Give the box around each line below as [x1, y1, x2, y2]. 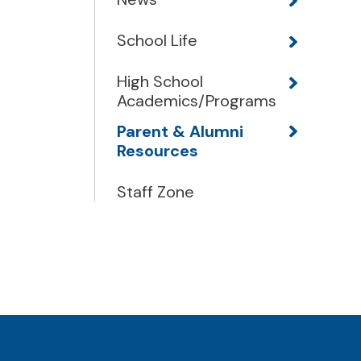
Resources [117, 139, 198, 161]
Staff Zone [117, 180, 194, 202]
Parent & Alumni [117, 120, 243, 142]
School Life [117, 30, 197, 52]
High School [117, 71, 203, 93]
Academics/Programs [117, 90, 276, 112]
